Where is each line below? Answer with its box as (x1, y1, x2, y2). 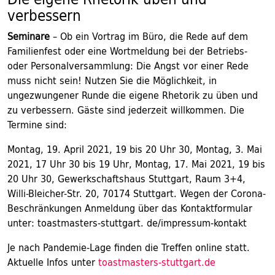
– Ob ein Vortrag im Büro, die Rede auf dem (50, 28, 248, 45)
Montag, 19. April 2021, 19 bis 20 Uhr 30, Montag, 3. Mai (7, 141, 262, 158)
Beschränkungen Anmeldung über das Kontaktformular (7, 199, 252, 217)
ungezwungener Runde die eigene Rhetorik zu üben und (7, 87, 258, 104)
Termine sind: (7, 116, 67, 133)
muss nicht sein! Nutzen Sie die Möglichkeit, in (7, 72, 217, 89)
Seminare (7, 28, 50, 45)
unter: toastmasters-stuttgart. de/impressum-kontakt (7, 214, 247, 231)
